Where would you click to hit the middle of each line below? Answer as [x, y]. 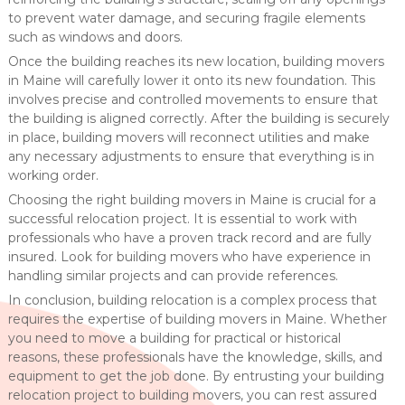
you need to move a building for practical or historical [174, 338]
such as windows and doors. [95, 37]
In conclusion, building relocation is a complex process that [192, 300]
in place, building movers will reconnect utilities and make [188, 137]
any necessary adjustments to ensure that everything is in [191, 156]
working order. [53, 175]
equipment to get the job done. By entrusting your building [196, 376]
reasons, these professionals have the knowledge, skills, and [195, 357]
